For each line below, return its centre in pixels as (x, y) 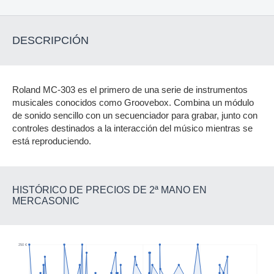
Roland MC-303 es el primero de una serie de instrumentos (130, 90)
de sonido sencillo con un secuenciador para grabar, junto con (135, 116)
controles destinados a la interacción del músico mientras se (132, 128)
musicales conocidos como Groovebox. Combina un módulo (133, 103)
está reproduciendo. (52, 141)
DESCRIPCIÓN (50, 40)
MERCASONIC (46, 201)
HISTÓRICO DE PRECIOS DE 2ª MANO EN (109, 190)
